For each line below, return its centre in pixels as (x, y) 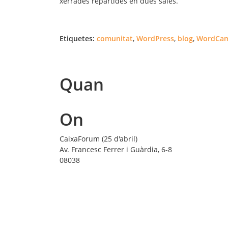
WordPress (155, 38)
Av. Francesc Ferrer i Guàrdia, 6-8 (116, 149)
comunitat (115, 38)
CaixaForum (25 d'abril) (98, 138)
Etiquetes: (77, 38)
